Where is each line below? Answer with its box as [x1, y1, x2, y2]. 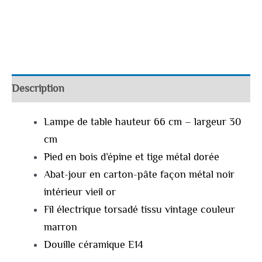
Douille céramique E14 [43, 239, 143, 251]
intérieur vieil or [43, 186, 116, 198]
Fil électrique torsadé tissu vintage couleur [43, 204, 235, 216]
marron [43, 221, 77, 233]
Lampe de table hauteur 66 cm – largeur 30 [43, 116, 242, 128]
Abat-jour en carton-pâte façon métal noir [43, 168, 235, 181]
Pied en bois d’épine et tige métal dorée [43, 151, 219, 163]
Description [12, 82, 64, 94]
